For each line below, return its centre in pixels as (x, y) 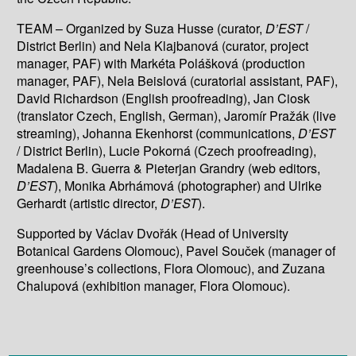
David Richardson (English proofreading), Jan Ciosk (164, 98)
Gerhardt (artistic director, (89, 203)
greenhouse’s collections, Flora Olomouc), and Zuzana (171, 268)
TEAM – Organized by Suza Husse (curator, (141, 28)
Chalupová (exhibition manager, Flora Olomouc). (154, 285)
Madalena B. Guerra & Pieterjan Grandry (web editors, (169, 168)
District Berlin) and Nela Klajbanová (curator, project (163, 45)
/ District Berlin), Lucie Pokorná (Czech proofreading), (167, 150)
